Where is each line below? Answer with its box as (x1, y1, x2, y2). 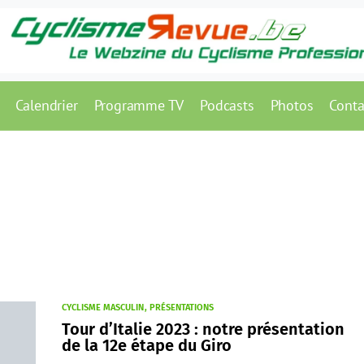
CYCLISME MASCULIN (62, 302, 144, 313)
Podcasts (200, 96, 254, 115)
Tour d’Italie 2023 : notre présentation (62, 319, 344, 339)
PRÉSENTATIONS (149, 302, 214, 313)
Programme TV (93, 96, 184, 115)
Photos (270, 96, 314, 115)
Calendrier (15, 96, 78, 115)
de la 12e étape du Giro (62, 336, 232, 355)
